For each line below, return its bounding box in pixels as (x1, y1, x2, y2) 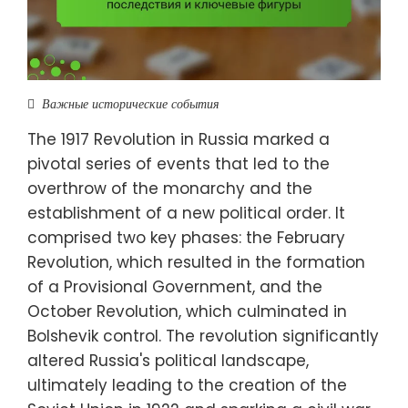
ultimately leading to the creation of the (27, 373, 347, 396)
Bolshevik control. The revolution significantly (27, 324, 379, 347)
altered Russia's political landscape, (27, 349, 309, 372)
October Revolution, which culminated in (27, 300, 347, 322)
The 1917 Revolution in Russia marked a (27, 127, 330, 150)
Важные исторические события (42, 94, 219, 113)
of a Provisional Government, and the (27, 275, 322, 298)
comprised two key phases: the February (27, 226, 345, 249)
